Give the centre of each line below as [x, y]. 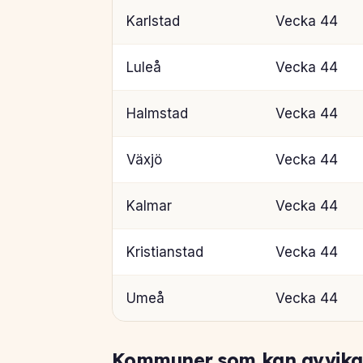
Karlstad [153, 21]
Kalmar [149, 205]
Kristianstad [164, 252]
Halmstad [157, 113]
